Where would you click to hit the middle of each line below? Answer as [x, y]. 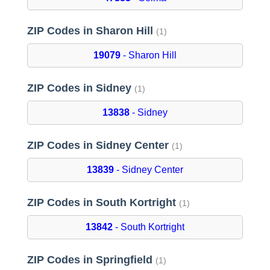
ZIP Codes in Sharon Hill [91, 31]
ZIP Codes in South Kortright [103, 203]
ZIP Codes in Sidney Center [99, 146]
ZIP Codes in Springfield [91, 260]
